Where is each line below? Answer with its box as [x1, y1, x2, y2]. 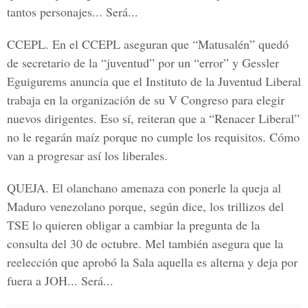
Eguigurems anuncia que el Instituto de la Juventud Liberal [7, 73, 301, 89]
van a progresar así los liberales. [7, 147, 168, 164]
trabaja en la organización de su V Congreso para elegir [7, 91, 285, 108]
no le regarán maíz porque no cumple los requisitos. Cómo [7, 129, 300, 145]
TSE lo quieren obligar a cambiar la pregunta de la [7, 217, 260, 233]
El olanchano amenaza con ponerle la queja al [49, 179, 281, 196]
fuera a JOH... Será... [7, 272, 113, 289]
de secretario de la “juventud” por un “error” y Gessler [7, 54, 279, 71]
